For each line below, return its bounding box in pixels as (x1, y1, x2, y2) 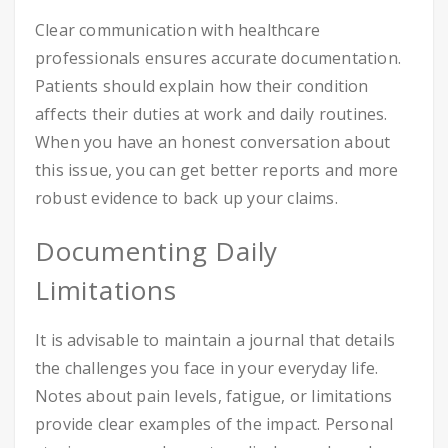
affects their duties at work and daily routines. (35, 103, 388, 125)
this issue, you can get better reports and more (35, 159, 399, 181)
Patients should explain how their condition (35, 75, 369, 97)
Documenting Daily (35, 233, 279, 269)
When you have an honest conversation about (35, 131, 391, 153)
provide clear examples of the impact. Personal (35, 413, 394, 435)
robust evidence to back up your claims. (35, 187, 338, 209)
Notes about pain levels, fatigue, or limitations (35, 385, 393, 407)
